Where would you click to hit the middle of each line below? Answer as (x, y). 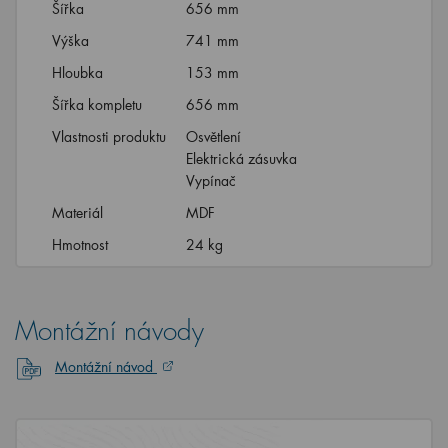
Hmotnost (80, 244)
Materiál (77, 212)
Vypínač (213, 180)
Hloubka (77, 72)
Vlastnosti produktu (109, 136)
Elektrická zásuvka (241, 158)
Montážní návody (109, 331)
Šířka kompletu (97, 104)
